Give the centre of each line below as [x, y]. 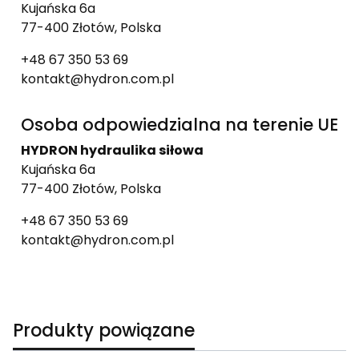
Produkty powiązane [104, 330]
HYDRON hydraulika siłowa [112, 150]
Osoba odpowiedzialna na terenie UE [179, 124]
